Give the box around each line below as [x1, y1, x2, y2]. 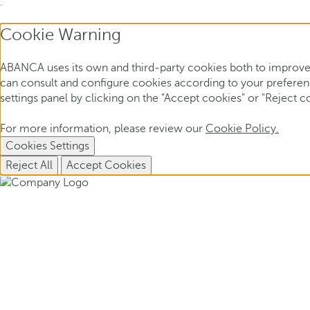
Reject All [6, 159, 53, 172]
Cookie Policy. [206, 122, 279, 136]
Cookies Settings [6, 140, 89, 153]
